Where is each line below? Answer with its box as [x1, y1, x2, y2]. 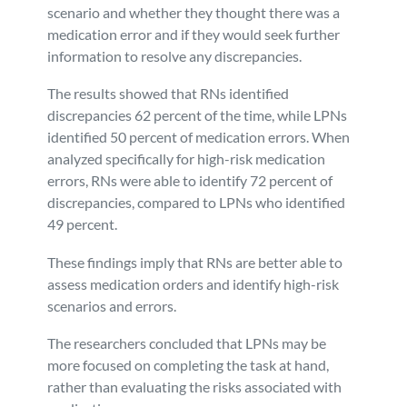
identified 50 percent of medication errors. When [47, 128, 351, 146]
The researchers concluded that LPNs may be [47, 334, 327, 352]
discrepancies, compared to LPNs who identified [47, 194, 346, 212]
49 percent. [47, 215, 118, 233]
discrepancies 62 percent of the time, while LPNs [47, 106, 348, 124]
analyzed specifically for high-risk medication [47, 150, 326, 168]
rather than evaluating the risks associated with [47, 378, 342, 396]
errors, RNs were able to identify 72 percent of [47, 172, 333, 190]
